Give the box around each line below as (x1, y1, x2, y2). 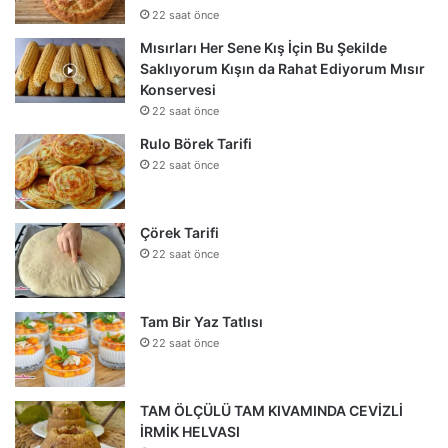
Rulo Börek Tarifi (140, 135, 252, 153)
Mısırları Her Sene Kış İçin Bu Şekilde (140, 39, 387, 57)
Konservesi (140, 81, 216, 99)
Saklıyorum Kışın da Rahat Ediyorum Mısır (140, 60, 425, 78)
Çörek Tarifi (140, 224, 219, 242)
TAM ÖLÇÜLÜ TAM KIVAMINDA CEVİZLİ (140, 402, 403, 420)
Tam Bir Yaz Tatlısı (140, 313, 263, 331)
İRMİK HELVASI (140, 423, 240, 441)
